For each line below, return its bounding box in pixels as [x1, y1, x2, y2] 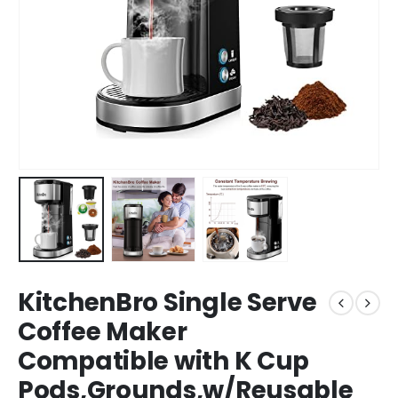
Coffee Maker [18, 314, 187, 350]
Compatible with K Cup [18, 344, 310, 379]
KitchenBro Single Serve [18, 285, 317, 321]
